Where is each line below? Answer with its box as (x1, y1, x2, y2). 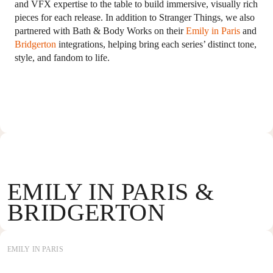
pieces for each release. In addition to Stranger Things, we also (15, 12, 255, 23)
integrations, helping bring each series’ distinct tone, (56, 39, 257, 50)
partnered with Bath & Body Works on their (15, 26, 186, 37)
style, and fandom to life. (15, 52, 110, 63)
